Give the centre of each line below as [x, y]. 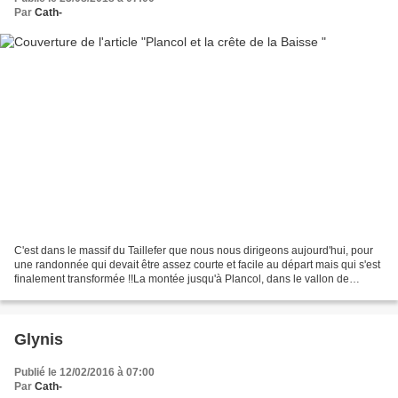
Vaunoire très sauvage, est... [82, 293]
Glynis [39, 339]
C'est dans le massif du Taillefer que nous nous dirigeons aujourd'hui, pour [194, 250]
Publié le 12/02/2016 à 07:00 [84, 372]
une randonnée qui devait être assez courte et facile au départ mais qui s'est [197, 264]
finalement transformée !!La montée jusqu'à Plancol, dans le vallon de [182, 279]
